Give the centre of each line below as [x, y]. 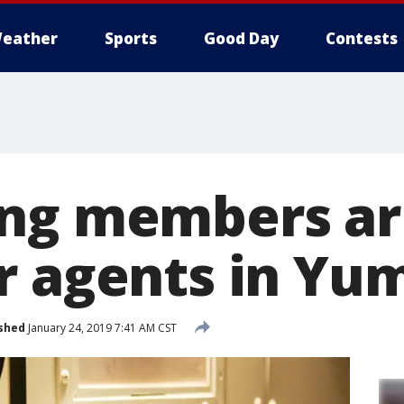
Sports [131, 38]
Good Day [241, 38]
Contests [362, 38]
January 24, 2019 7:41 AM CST [101, 327]
